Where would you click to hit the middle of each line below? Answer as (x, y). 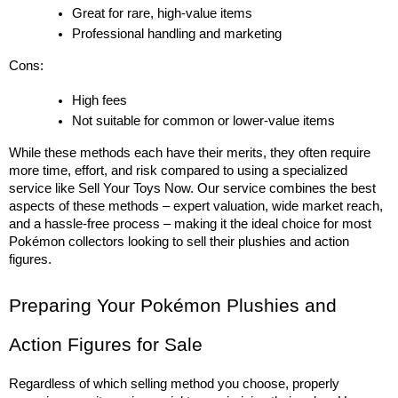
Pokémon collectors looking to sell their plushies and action (179, 242)
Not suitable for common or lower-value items (204, 121)
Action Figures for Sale (106, 345)
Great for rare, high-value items (163, 14)
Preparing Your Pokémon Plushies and (173, 306)
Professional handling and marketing (177, 34)
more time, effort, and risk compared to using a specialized (178, 171)
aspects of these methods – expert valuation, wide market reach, (196, 207)
